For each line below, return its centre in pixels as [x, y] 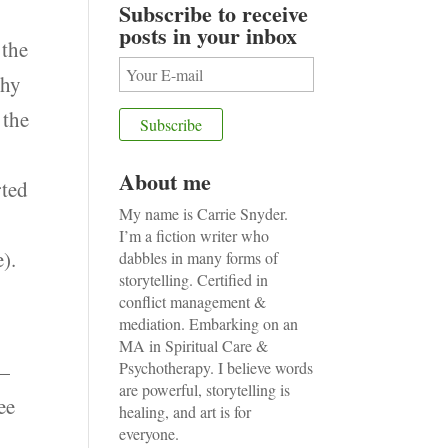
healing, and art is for [185, 411]
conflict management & [193, 301]
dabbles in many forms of [199, 257]
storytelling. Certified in [194, 279]
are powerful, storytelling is [205, 389]
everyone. [149, 433]
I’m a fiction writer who [194, 235]
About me [165, 181]
